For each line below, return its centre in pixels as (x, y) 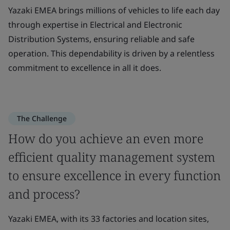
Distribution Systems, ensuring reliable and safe (101, 39)
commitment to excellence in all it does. (85, 68)
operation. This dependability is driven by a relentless (111, 53)
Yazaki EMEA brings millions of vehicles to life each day (114, 10)
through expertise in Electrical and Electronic (95, 25)
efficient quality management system (112, 157)
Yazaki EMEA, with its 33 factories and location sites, (109, 219)
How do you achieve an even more (106, 138)
